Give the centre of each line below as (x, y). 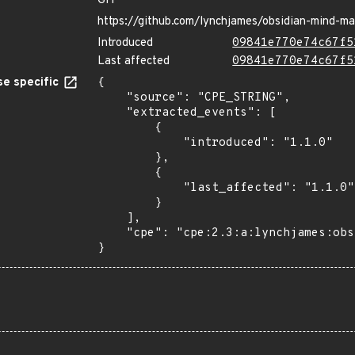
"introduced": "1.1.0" (140, 143)
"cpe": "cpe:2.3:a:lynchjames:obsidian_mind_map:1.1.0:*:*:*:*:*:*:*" (112, 233)
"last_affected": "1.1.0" (140, 188)
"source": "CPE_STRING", (112, 98)
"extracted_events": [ (112, 113)
